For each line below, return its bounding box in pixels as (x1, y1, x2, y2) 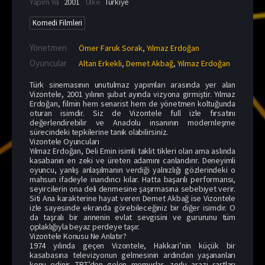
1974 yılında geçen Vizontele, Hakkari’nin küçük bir (30, 240, 235, 251)
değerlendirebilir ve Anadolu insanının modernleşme (30, 117, 235, 128)
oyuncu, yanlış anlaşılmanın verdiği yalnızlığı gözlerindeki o (30, 164, 235, 175)
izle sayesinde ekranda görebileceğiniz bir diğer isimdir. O (30, 202, 235, 213)
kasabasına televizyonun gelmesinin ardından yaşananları (30, 249, 235, 260)
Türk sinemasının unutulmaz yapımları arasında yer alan (30, 79, 235, 90)
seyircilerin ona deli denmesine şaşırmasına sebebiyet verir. (30, 183, 235, 194)
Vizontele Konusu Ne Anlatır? (30, 230, 127, 241)
